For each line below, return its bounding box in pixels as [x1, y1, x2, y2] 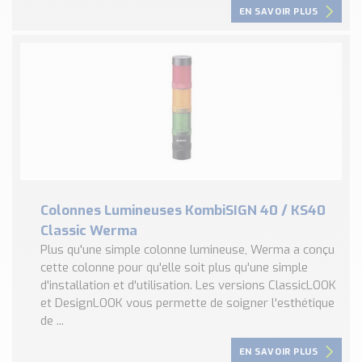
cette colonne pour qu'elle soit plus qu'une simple [40, 259, 308, 276]
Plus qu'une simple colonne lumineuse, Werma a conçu [40, 241, 335, 258]
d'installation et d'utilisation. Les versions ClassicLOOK [40, 276, 336, 293]
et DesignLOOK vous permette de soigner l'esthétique [40, 294, 335, 311]
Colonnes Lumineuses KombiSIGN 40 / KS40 [40, 200, 326, 220]
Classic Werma [40, 221, 137, 240]
